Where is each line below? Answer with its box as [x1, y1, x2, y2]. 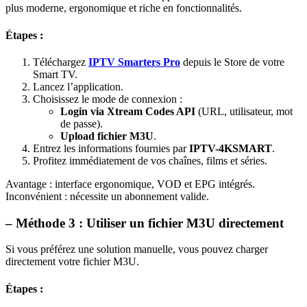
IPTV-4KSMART [189, 142, 272, 154]
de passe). [60, 117, 103, 130]
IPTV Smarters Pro [88, 56, 180, 68]
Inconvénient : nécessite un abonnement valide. [5, 190, 209, 202]
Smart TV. [33, 68, 77, 80]
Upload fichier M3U [60, 130, 153, 142]
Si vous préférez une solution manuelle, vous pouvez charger [5, 243, 268, 256]
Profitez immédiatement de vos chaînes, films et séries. [33, 154, 267, 167]
